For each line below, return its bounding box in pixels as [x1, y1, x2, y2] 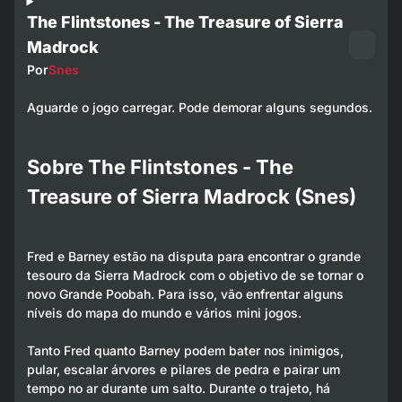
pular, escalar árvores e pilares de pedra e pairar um [26, 361, 340, 377]
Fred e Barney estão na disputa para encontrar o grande [26, 248, 361, 264]
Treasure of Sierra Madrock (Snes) [26, 184, 356, 208]
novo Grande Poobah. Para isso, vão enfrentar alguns [26, 285, 344, 301]
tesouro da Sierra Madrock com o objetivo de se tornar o [26, 267, 363, 283]
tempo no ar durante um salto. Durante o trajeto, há [26, 380, 330, 396]
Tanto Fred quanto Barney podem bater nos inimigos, [26, 342, 344, 358]
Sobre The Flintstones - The [26, 154, 293, 179]
